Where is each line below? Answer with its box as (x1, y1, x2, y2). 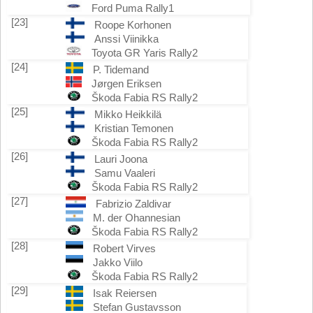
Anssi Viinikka (94, 33, 159, 45)
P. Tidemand (92, 64, 149, 75)
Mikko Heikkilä (94, 108, 161, 120)
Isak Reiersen (92, 287, 156, 299)
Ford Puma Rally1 (92, 2, 174, 14)
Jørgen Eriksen (92, 78, 161, 89)
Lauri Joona (94, 153, 147, 165)
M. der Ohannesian (92, 212, 180, 224)
